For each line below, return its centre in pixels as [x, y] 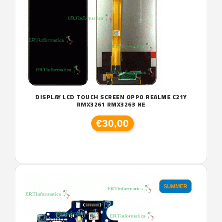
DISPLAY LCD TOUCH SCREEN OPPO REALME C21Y [111, 97]
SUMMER [175, 186]
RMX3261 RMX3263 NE [111, 104]
